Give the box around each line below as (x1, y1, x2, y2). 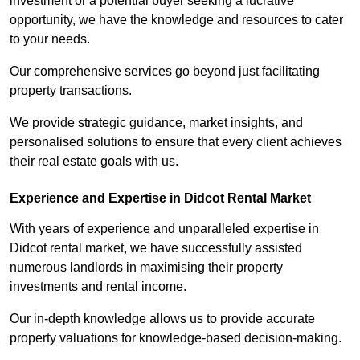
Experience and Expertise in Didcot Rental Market (10, 191, 311, 206)
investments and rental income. (10, 280, 190, 294)
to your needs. (10, 32, 90, 47)
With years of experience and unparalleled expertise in (10, 222, 319, 236)
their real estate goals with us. (10, 154, 178, 169)
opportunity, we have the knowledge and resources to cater (10, 13, 343, 27)
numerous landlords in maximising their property (10, 260, 283, 275)
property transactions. (10, 84, 135, 98)
